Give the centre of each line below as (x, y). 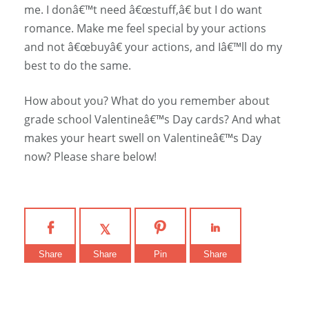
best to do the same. (78, 66)
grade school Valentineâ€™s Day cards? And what (152, 120)
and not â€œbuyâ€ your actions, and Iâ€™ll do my (153, 47)
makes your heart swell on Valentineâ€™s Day (143, 138)
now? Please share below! (90, 157)
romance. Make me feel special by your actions (145, 29)
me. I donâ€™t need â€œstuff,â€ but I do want (143, 10)
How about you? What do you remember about (147, 101)
